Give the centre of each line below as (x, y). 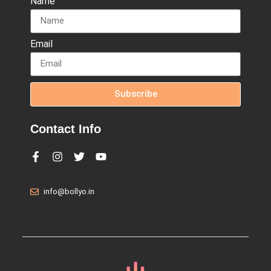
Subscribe (135, 94)
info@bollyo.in (69, 191)
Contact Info (65, 129)
